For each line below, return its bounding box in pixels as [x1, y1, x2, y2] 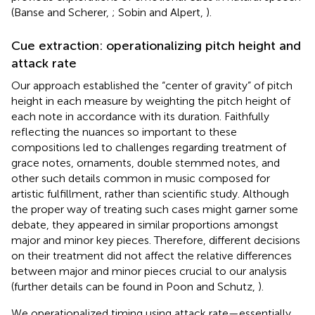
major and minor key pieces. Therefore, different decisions [11, 233, 300, 247]
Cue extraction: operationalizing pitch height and [11, 37, 301, 53]
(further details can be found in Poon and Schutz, [11, 279, 258, 293]
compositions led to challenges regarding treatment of [11, 140, 286, 154]
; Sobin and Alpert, [112, 5, 206, 19]
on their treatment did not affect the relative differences [11, 248, 292, 262]
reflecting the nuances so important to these [11, 124, 237, 139]
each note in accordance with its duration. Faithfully [11, 109, 269, 123]
